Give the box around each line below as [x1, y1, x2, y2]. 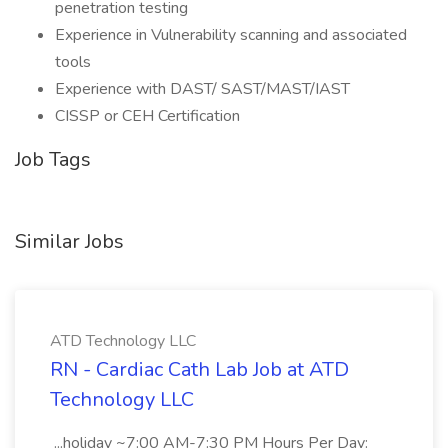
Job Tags [15, 146, 91, 173]
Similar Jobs [15, 228, 124, 255]
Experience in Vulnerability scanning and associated [55, 24, 407, 46]
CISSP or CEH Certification [55, 105, 240, 127]
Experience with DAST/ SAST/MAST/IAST [55, 78, 350, 100]
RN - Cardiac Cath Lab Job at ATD [50, 356, 349, 383]
